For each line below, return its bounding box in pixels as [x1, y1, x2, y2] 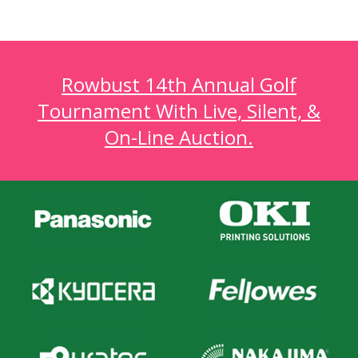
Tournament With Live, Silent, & [38, 97, 320, 124]
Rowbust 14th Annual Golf [62, 70, 296, 97]
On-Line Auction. [105, 123, 253, 150]
